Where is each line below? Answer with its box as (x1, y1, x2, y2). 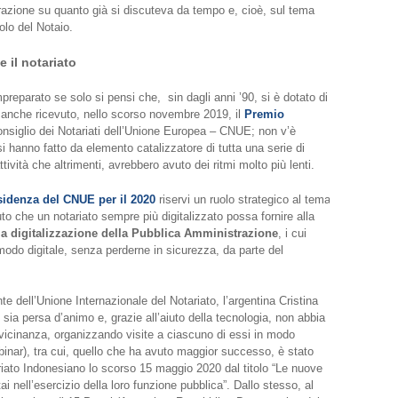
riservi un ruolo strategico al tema (158, 192, 330, 206)
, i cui (277, 226, 306, 240)
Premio (243, 107, 284, 122)
